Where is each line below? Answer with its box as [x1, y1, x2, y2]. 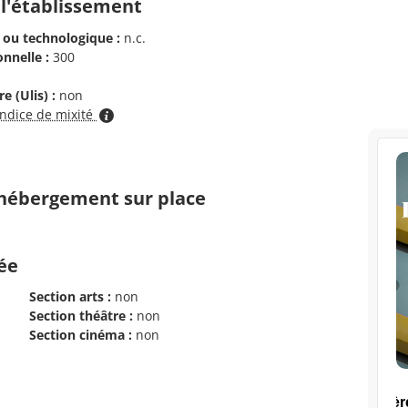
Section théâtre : [29, 306, 133, 324]
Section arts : [29, 287, 111, 305]
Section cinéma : [29, 325, 132, 343]
